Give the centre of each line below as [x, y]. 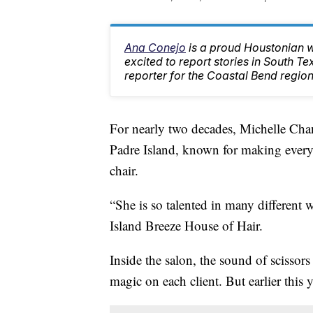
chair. [124, 170]
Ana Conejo [155, 48]
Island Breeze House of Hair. [186, 226]
